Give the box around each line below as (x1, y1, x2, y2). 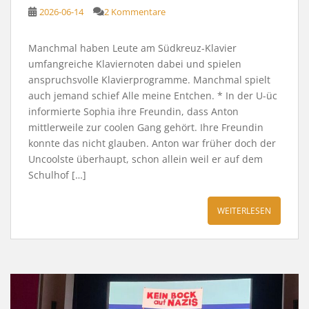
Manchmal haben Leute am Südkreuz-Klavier (28, 41, 237, 54)
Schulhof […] (28, 168, 86, 181)
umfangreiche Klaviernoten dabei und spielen (28, 57, 241, 70)
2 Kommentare (104, 5, 166, 18)
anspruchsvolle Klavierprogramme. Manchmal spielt (28, 72, 270, 86)
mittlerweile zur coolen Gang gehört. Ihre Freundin (28, 120, 263, 134)
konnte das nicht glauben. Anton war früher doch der (28, 136, 276, 150)
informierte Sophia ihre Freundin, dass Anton (28, 104, 239, 118)
